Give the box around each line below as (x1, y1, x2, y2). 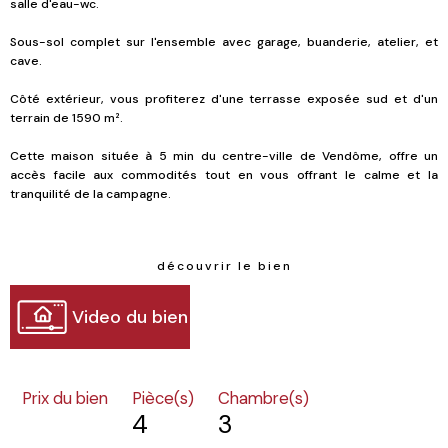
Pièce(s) (132, 387, 194, 410)
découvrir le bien (156, 258, 292, 275)
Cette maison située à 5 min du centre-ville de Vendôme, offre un (10, 148, 438, 165)
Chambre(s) (218, 387, 309, 410)
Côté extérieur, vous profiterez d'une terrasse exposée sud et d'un (10, 91, 438, 108)
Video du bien (72, 305, 188, 330)
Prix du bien (22, 387, 108, 410)
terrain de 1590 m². (10, 110, 123, 127)
